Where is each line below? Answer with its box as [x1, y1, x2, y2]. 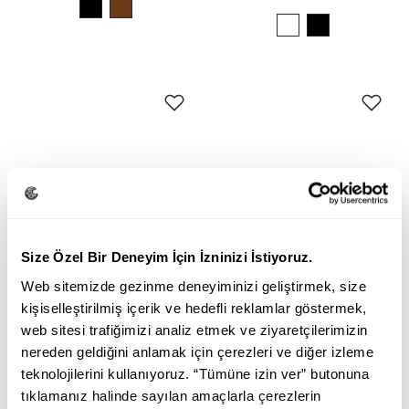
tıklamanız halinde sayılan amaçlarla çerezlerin [21, 387, 321, 404]
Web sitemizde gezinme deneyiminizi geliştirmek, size [21, 278, 366, 294]
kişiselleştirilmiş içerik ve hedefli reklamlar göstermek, [21, 299, 367, 316]
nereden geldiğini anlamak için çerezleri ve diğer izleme [21, 343, 373, 360]
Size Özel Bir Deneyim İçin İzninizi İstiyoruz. [21, 249, 313, 266]
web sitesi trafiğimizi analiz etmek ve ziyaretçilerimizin [21, 321, 368, 338]
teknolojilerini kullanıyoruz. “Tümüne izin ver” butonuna [21, 365, 369, 382]
